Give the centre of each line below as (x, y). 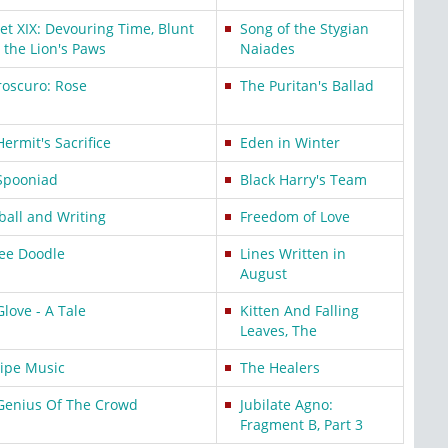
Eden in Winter (290, 142)
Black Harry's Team (303, 179)
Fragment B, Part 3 (301, 424)
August (263, 273)
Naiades (267, 48)
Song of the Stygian (304, 28)
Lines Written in (293, 253)
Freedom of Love (295, 216)
